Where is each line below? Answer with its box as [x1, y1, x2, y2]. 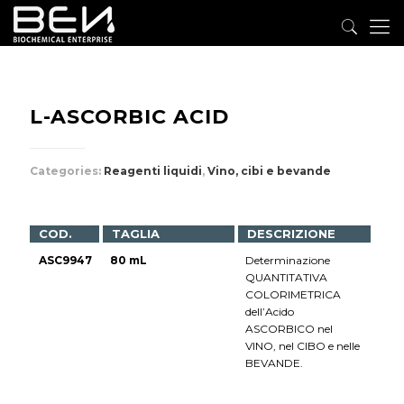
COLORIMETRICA [245, 288, 341, 301]
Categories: [30, 164, 104, 178]
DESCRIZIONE [247, 226, 335, 241]
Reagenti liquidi [104, 164, 202, 178]
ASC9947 [39, 253, 92, 267]
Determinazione [245, 253, 330, 267]
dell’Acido [245, 305, 294, 318]
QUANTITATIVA [245, 271, 327, 284]
